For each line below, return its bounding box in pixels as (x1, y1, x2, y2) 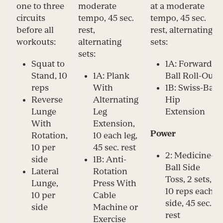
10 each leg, (93, 130, 138, 140)
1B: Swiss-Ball (165, 82, 219, 93)
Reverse (31, 94, 63, 105)
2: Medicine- (165, 150, 215, 160)
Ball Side (165, 162, 201, 172)
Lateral (31, 166, 59, 176)
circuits (16, 12, 46, 23)
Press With (93, 178, 137, 188)
